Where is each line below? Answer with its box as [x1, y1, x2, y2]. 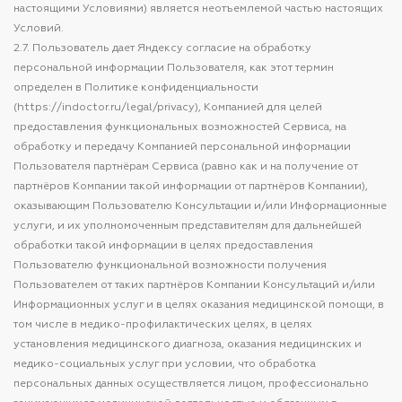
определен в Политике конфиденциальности [13, 83, 258, 93]
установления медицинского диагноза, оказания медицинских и [13, 339, 362, 350]
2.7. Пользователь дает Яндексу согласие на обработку [13, 43, 311, 54]
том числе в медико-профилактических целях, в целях [13, 319, 312, 330]
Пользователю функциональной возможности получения [13, 260, 327, 271]
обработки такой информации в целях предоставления [13, 240, 313, 251]
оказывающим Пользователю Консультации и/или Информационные [13, 201, 387, 212]
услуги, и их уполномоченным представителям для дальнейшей [13, 221, 362, 232]
